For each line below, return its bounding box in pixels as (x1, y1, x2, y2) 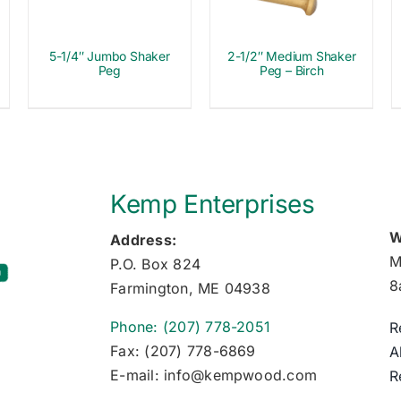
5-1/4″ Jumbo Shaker (48, 48, 170, 64)
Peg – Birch (259, 63, 324, 79)
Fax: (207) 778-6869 (110, 342, 256, 361)
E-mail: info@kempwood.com (110, 366, 318, 385)
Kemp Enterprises (110, 189, 315, 220)
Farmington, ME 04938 (110, 279, 270, 298)
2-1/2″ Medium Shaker (226, 48, 356, 64)
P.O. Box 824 (110, 255, 201, 274)
